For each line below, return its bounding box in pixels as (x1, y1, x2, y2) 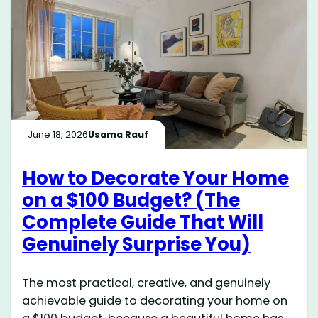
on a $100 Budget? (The (22, 187, 241, 214)
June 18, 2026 (28, 127, 89, 141)
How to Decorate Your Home (22, 165, 290, 192)
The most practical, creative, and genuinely (22, 275, 271, 292)
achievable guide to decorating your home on (22, 292, 288, 309)
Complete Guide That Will (22, 209, 264, 236)
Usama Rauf (88, 127, 149, 141)
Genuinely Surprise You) (22, 231, 251, 258)
